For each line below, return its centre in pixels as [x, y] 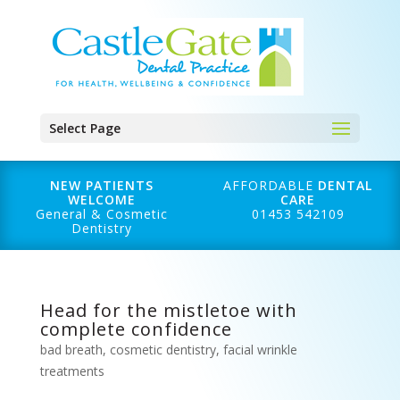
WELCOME [102, 200]
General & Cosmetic [102, 214]
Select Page [84, 128]
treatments [72, 371]
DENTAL [346, 185]
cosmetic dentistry [162, 350]
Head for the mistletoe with [168, 310]
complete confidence [136, 329]
